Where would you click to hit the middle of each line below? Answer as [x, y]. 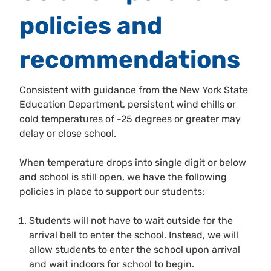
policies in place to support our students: [112, 192]
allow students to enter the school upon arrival [135, 250]
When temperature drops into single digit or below [133, 163]
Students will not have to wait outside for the [131, 221]
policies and [91, 26]
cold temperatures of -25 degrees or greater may [130, 119]
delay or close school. [68, 134]
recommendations [130, 60]
